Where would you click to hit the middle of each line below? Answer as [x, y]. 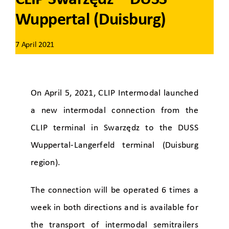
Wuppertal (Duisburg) [91, 20]
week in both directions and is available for [114, 208]
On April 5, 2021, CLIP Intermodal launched [114, 93]
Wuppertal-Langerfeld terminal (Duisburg [114, 145]
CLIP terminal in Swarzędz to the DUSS [114, 128]
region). [46, 163]
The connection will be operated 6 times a [114, 190]
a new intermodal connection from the [114, 110]
